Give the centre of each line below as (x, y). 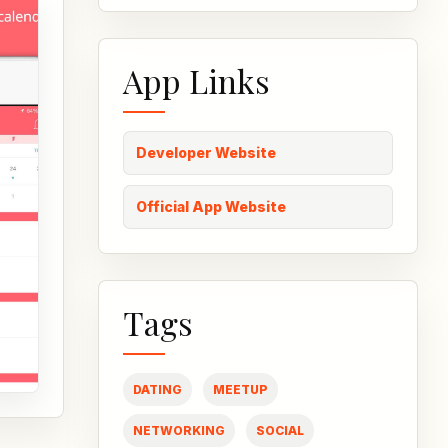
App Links (196, 81)
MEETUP (240, 390)
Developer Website (206, 153)
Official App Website (211, 207)
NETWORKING (179, 431)
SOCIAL (280, 431)
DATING (157, 390)
